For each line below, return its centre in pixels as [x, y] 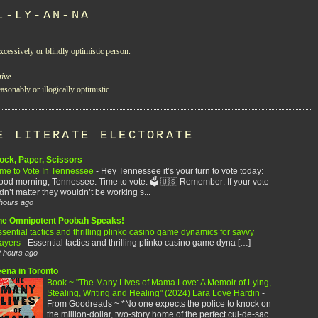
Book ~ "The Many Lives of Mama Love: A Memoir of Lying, [159, 283]
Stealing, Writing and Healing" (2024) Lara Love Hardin [154, 293]
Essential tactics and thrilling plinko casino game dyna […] [139, 242]
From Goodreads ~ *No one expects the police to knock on [159, 304]
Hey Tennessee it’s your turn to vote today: [182, 170]
